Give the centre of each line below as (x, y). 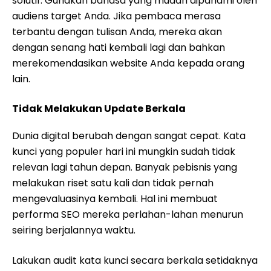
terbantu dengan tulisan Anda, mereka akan (117, 32)
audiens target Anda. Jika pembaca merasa (116, 16)
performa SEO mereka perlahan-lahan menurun (128, 214)
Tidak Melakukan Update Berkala (99, 109)
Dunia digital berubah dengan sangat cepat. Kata (129, 136)
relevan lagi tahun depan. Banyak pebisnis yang (125, 167)
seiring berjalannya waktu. (74, 230)
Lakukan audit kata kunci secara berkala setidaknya (135, 260)
